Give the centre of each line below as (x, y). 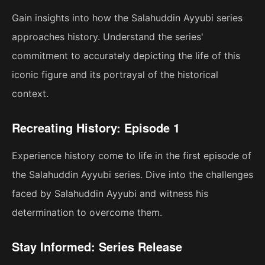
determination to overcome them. (87, 213)
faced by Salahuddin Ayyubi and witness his (110, 194)
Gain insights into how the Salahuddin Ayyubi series (127, 18)
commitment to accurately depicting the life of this (126, 56)
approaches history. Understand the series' (108, 37)
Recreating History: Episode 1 (96, 128)
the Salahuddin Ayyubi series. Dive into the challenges (132, 175)
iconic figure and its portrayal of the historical (115, 75)
